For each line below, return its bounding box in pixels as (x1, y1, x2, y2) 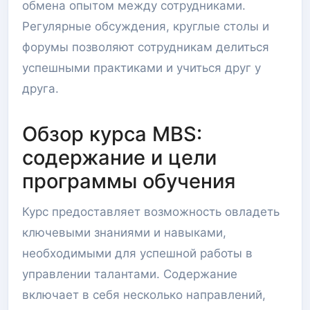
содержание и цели (22, 145, 217, 170)
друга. (22, 82, 59, 95)
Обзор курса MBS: (22, 122, 202, 146)
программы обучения (22, 169, 235, 193)
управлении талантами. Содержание (22, 267, 237, 281)
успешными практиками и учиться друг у (22, 61, 261, 75)
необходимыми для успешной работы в (22, 246, 253, 260)
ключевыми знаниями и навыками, (22, 226, 226, 239)
